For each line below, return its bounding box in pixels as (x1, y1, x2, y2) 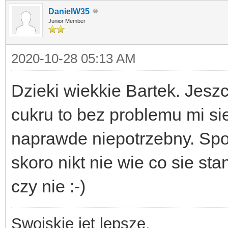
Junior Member (48, 17, 85, 24)
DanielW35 (48, 7, 90, 16)
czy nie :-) (11, 176, 85, 196)
